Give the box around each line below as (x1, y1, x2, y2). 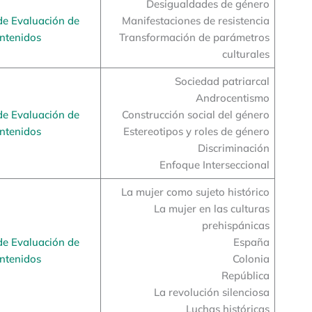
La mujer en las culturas (153, 201, 270, 215)
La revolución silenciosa (153, 285, 270, 299)
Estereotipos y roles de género (123, 124, 270, 138)
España (233, 235, 270, 249)
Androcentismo (195, 91, 270, 104)
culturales (221, 47, 270, 61)
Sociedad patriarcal (174, 74, 270, 88)
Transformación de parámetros (118, 30, 270, 44)
